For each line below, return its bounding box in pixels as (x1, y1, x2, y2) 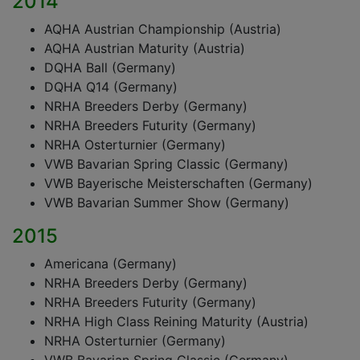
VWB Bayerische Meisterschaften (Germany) (44, 175, 313, 191)
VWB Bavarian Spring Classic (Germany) (44, 156, 288, 172)
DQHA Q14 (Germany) (44, 79, 178, 95)
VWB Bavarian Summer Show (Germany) (44, 194, 289, 211)
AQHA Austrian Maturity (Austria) (44, 40, 245, 56)
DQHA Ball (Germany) (44, 59, 176, 76)
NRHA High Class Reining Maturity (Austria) (44, 313, 309, 329)
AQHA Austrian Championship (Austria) (44, 21, 281, 37)
